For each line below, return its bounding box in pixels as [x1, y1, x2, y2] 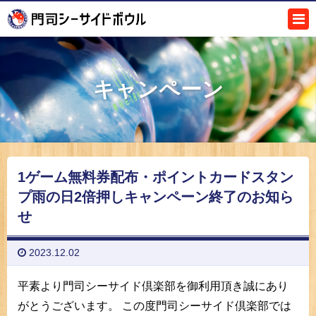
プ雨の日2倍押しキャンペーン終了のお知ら [18, 189, 293, 205]
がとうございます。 [18, 300, 119, 312]
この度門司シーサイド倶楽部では [119, 300, 291, 312]
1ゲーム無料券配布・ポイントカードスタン [18, 169, 293, 185]
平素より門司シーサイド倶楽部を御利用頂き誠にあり [18, 280, 288, 292]
